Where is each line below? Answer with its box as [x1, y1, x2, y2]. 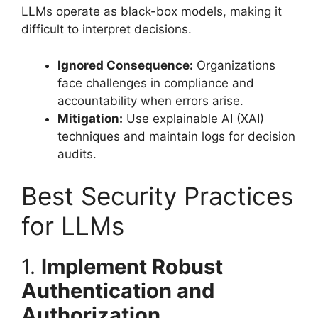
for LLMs [21, 211, 124, 241]
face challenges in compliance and [57, 75, 254, 90]
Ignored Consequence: [57, 57, 193, 72]
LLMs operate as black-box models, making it [21, 4, 282, 18]
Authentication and [21, 278, 214, 303]
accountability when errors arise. [57, 93, 243, 108]
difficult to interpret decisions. [21, 22, 192, 36]
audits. [57, 146, 97, 161]
